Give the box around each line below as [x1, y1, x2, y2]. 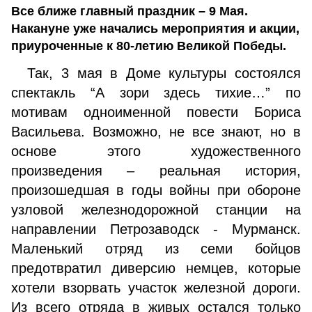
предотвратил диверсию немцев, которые [11, 260, 301, 276]
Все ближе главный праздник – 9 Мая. [11, 4, 248, 18]
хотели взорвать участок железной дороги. [11, 280, 301, 295]
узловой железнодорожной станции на [11, 202, 301, 217]
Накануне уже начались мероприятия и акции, [11, 22, 299, 36]
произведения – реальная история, [11, 163, 301, 178]
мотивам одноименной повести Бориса [11, 104, 301, 120]
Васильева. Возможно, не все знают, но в [11, 124, 301, 139]
